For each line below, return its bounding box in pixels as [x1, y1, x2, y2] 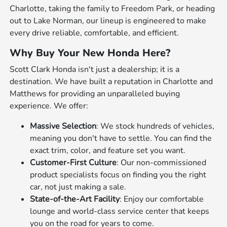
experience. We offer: [10, 100, 89, 111]
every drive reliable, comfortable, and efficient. [10, 27, 179, 39]
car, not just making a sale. [30, 181, 127, 193]
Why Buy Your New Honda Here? [10, 46, 171, 60]
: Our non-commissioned [117, 157, 207, 168]
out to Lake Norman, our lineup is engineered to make [10, 15, 207, 26]
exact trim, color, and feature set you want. [30, 144, 186, 156]
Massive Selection [30, 120, 97, 132]
